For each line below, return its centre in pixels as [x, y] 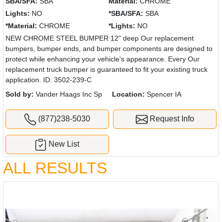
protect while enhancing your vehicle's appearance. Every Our [103, 59]
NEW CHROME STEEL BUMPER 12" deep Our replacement [100, 38]
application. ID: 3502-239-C [49, 80]
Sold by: [20, 94]
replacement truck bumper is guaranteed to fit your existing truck [107, 70]
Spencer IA [163, 94]
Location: [128, 94]
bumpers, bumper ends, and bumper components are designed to [109, 49]
